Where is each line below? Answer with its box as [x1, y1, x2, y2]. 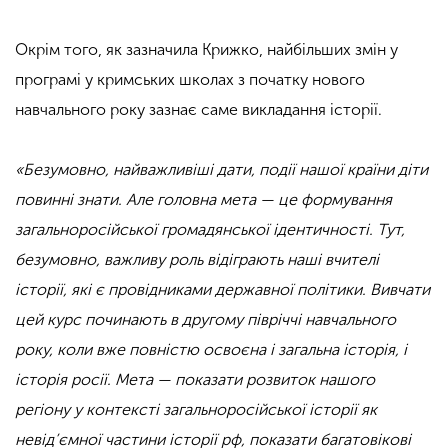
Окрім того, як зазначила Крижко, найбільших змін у [15, 40, 398, 59]
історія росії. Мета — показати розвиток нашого [15, 370, 375, 389]
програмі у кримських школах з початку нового [15, 70, 365, 89]
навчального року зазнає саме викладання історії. [15, 100, 382, 119]
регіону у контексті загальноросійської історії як [15, 400, 377, 419]
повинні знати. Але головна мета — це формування [15, 190, 392, 209]
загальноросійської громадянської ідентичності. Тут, [15, 220, 405, 239]
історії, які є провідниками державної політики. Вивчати [15, 280, 430, 299]
